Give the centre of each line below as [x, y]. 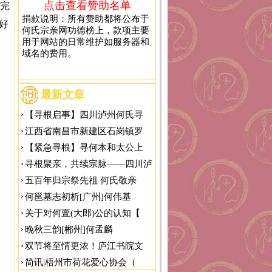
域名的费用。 [49, 53]
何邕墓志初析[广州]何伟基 [78, 197]
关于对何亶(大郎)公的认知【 [83, 213]
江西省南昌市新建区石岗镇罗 [84, 131]
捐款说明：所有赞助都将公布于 [86, 19]
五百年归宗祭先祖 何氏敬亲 [81, 180]
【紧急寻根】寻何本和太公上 [84, 148]
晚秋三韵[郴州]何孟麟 [69, 229]
